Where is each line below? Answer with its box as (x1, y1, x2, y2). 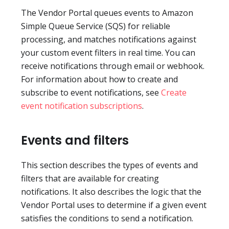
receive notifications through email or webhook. (21, 60, 204, 72)
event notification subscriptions (21, 100, 142, 112)
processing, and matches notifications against (21, 34, 196, 45)
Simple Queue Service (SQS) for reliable (21, 20, 170, 32)
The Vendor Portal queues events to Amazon (21, 7, 193, 19)
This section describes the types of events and (21, 159, 198, 171)
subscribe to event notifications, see (21, 87, 161, 99)
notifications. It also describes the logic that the (21, 186, 201, 198)
